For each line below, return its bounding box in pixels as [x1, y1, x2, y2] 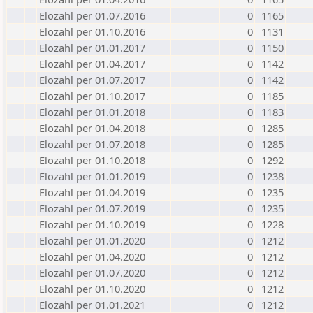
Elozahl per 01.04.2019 [39, 185, 145, 199]
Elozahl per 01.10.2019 [39, 217, 145, 231]
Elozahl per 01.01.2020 [39, 233, 145, 247]
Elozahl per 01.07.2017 [39, 73, 145, 87]
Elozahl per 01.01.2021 [39, 298, 145, 312]
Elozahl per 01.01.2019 [39, 169, 145, 183]
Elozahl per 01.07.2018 [39, 137, 145, 151]
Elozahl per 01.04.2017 [39, 57, 145, 71]
